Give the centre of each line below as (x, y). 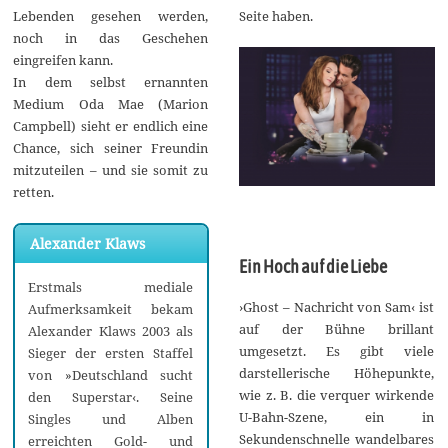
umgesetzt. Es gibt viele (336, 351)
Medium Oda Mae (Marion (111, 103)
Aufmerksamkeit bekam (111, 309)
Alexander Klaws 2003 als (111, 331)
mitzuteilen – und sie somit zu (111, 169)
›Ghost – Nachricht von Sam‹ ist (336, 307)
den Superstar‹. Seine (111, 397)
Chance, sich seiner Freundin (111, 147)
